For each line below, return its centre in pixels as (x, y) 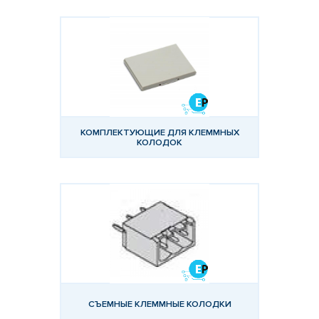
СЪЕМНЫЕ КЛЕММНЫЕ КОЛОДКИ (159, 304)
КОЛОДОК (159, 142)
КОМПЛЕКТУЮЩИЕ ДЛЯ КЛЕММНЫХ (159, 132)
